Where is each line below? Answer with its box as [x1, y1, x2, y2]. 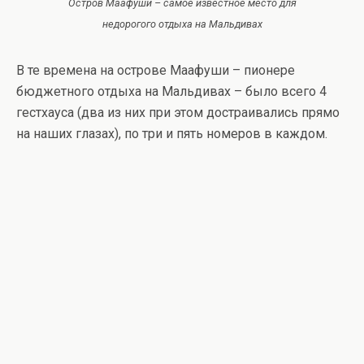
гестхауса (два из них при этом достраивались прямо [16, 105, 340, 120]
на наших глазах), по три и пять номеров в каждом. [16, 126, 327, 141]
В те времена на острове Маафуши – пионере [16, 63, 295, 78]
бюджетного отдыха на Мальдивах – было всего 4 [16, 84, 327, 99]
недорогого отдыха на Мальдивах [102, 18, 262, 30]
